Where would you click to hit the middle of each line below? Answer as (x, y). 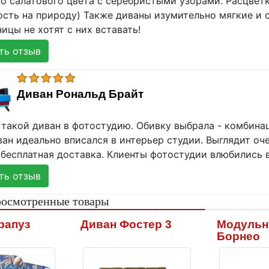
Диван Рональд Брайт (80, 94)
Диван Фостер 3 (126, 224)
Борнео (238, 236)
